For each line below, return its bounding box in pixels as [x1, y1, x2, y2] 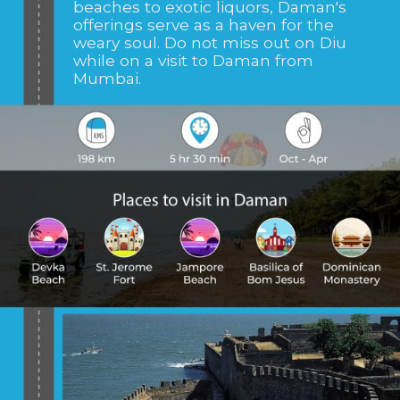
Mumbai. [72, 69, 141, 88]
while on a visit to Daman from [72, 51, 313, 71]
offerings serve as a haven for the [72, 15, 334, 35]
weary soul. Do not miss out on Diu [72, 33, 346, 53]
